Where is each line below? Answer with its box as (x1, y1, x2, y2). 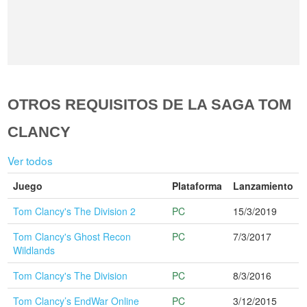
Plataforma (172, 178, 223, 193)
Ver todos (8, 153, 53, 169)
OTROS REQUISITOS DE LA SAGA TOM (8, 95, 292, 113)
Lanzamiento (233, 178, 294, 193)
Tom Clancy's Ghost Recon (13, 229, 132, 243)
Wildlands (13, 243, 56, 257)
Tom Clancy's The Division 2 (13, 204, 136, 218)
